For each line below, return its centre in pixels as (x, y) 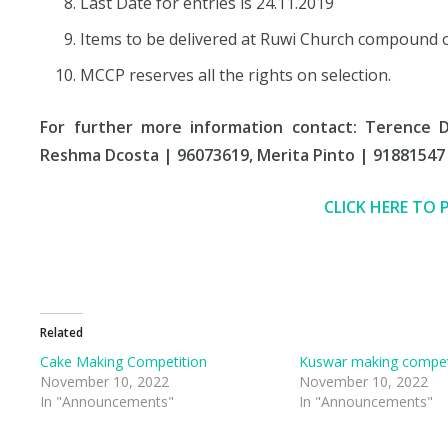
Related (62, 332)
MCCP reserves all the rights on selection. (236, 74)
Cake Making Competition (124, 361)
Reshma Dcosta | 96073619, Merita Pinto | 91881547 (243, 154)
